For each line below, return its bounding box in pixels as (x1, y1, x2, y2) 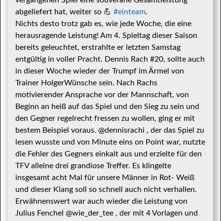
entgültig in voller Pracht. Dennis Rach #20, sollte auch (15, 55, 205, 63)
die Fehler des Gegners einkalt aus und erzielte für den (15, 150, 202, 158)
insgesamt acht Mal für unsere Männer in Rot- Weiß (15, 174, 194, 182)
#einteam (113, 8, 146, 16)
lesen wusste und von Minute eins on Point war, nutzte (15, 138, 205, 146)
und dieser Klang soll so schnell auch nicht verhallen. (15, 185, 197, 193)
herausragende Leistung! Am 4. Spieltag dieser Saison (15, 32, 197, 39)
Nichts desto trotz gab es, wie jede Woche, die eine (15, 20, 191, 28)
